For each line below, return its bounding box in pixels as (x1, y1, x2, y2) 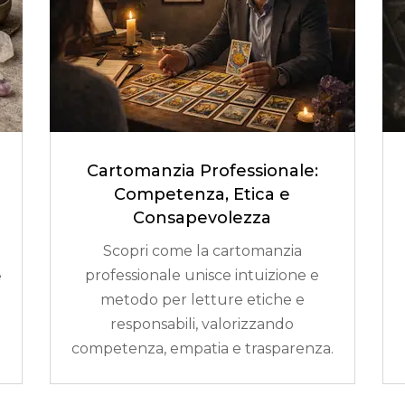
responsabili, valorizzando (110, 316, 295, 334)
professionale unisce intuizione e (85, 267, 320, 285)
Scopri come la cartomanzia (102, 242, 302, 260)
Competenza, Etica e (114, 184, 291, 205)
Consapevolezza (133, 208, 272, 229)
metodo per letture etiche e (99, 291, 305, 309)
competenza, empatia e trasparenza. (71, 340, 334, 358)
